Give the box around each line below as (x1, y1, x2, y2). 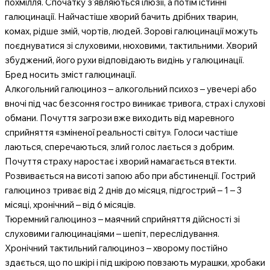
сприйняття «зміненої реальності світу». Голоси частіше (5, 126, 238, 138)
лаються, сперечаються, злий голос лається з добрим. (5, 140, 234, 152)
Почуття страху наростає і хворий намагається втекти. (5, 155, 236, 167)
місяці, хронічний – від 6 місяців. (5, 198, 136, 210)
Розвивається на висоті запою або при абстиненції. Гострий (5, 169, 256, 181)
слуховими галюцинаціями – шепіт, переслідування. (5, 227, 219, 239)
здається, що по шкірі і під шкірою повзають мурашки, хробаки (5, 256, 265, 268)
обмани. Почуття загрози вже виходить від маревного (5, 111, 234, 124)
